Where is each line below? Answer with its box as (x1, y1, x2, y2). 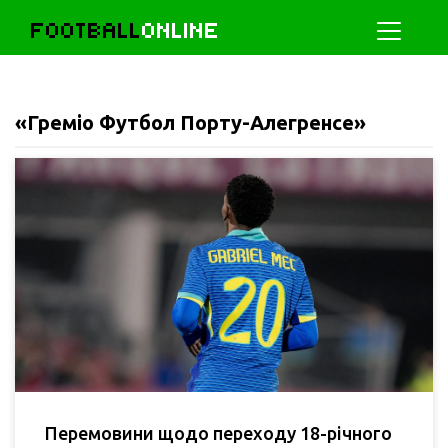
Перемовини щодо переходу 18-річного (45, 422, 392, 443)
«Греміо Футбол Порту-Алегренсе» (15, 111, 366, 134)
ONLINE (142, 17, 220, 44)
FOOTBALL (31, 17, 142, 44)
